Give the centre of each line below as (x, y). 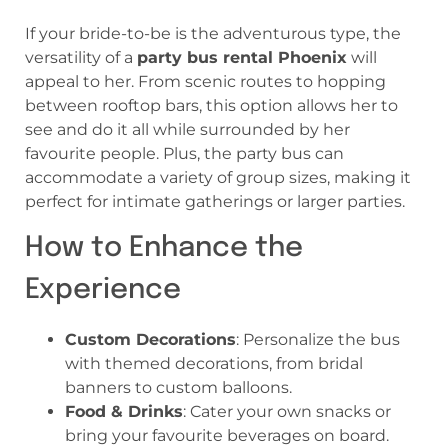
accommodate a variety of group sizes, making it (218, 177)
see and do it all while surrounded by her (187, 129)
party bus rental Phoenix (242, 57)
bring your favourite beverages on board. (227, 436)
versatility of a (81, 57)
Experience (103, 291)
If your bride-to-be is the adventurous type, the (213, 33)
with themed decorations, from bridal (214, 364)
